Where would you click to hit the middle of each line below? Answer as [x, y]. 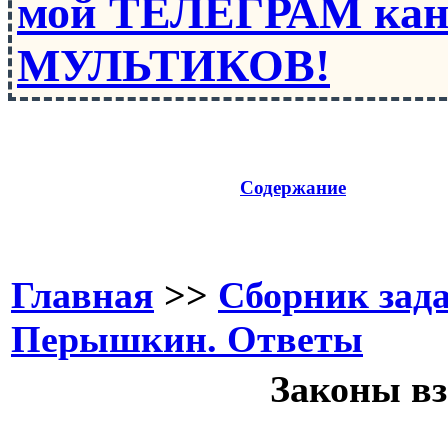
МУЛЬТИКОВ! [173, 65]
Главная [82, 295]
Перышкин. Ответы [187, 339]
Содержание [293, 187]
